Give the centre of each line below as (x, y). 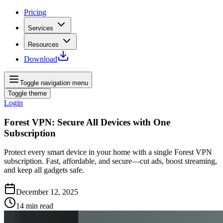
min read (40, 206)
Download (41, 59)
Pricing (35, 12)
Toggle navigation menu (54, 83)
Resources (43, 45)
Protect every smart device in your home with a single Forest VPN (108, 152)
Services (41, 28)
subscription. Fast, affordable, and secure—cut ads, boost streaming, (111, 161)
